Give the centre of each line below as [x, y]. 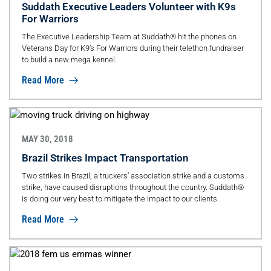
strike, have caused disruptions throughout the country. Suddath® [132, 188]
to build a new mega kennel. [69, 59]
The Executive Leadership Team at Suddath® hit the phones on [129, 36]
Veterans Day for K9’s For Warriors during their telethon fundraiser [132, 48]
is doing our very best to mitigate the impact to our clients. [120, 199]
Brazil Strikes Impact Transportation [105, 158]
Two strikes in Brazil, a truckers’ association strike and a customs [133, 176]
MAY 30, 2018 [47, 139]
